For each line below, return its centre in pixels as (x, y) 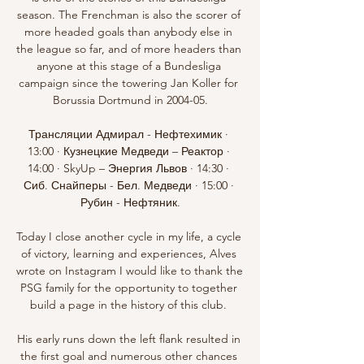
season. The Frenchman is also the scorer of (128, 14)
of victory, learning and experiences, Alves (128, 253)
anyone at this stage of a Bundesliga (128, 65)
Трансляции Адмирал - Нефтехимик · (128, 134)
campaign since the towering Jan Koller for (128, 82)
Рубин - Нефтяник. (130, 202)
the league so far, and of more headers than (129, 48)
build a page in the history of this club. (130, 304)
